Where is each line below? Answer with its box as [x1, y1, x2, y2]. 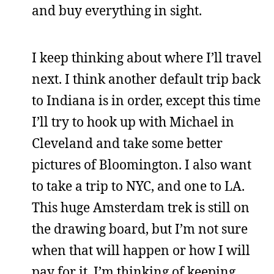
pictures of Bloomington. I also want [32, 156, 251, 173]
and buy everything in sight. [32, 2, 202, 19]
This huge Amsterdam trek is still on [32, 199, 250, 216]
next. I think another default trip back [32, 70, 261, 87]
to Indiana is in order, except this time [32, 92, 261, 109]
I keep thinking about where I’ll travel [32, 49, 262, 66]
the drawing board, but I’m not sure [32, 220, 248, 237]
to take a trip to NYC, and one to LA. [32, 177, 245, 194]
